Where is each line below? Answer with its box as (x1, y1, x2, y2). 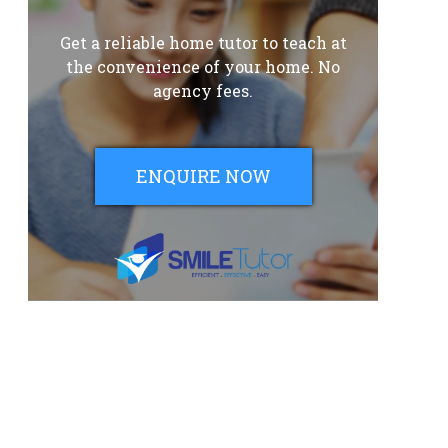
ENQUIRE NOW (135, 163, 271, 188)
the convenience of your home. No (66, 55, 340, 77)
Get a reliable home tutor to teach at (59, 31, 347, 53)
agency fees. (153, 79, 253, 101)
